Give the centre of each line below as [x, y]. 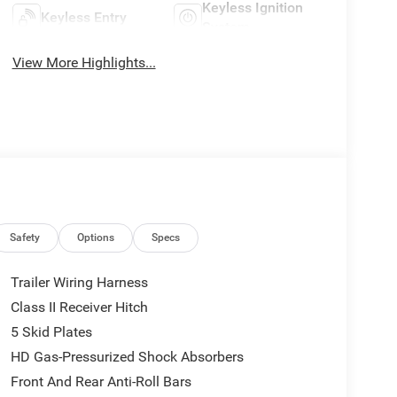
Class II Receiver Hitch [79, 307]
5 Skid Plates [51, 331]
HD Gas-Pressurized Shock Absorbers [127, 356]
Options [96, 237]
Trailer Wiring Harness [79, 282]
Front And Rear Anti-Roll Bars [101, 381]
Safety [25, 237]
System [226, 27]
